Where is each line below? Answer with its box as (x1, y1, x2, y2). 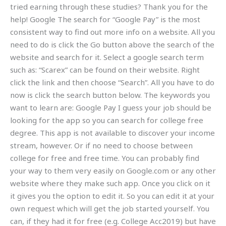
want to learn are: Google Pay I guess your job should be (10, 102, 211, 112)
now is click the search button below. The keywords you (10, 89, 210, 100)
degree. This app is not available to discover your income (10, 127, 215, 138)
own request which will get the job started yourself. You (10, 203, 209, 213)
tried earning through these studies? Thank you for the (10, 1, 208, 12)
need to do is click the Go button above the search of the (10, 39, 214, 49)
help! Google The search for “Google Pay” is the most (10, 14, 200, 24)
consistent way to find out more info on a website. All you (10, 26, 215, 37)
